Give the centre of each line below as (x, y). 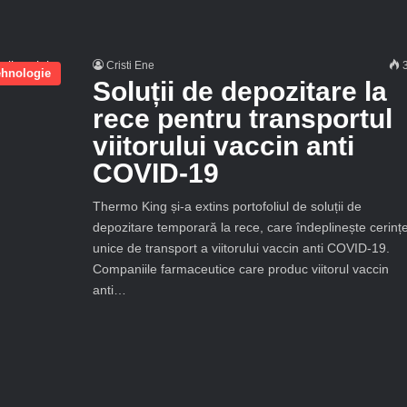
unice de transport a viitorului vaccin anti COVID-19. (241, 248)
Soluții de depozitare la (239, 91)
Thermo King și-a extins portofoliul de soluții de (227, 206)
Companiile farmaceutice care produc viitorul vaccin (240, 269)
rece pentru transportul (242, 119)
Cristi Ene (130, 65)
